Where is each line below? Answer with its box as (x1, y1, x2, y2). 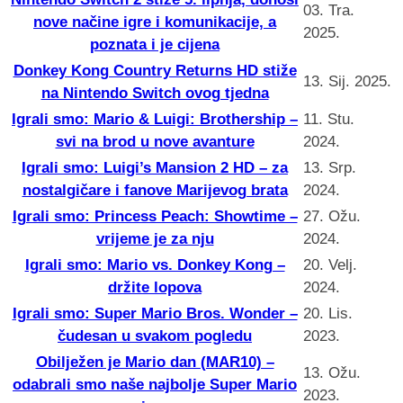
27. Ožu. (303, 207, 361, 225)
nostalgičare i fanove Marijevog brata (22, 181, 288, 199)
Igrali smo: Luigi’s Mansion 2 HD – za (22, 158, 288, 176)
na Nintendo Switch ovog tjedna (40, 84, 269, 102)
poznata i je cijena (90, 35, 219, 53)
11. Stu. (303, 110, 354, 128)
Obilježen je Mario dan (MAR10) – (35, 353, 274, 371)
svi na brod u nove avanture (55, 132, 255, 150)
